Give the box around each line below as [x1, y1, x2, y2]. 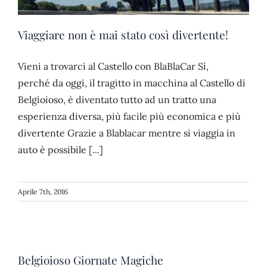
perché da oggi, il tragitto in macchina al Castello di [18, 76, 246, 89]
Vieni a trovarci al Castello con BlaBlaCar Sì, [18, 60, 209, 72]
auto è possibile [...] [18, 143, 103, 156]
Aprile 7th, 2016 [18, 187, 68, 196]
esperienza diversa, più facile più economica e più [18, 110, 241, 122]
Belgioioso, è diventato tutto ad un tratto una [18, 93, 216, 105]
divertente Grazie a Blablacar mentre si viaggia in [18, 126, 235, 139]
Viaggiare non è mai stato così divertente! [18, 26, 228, 42]
